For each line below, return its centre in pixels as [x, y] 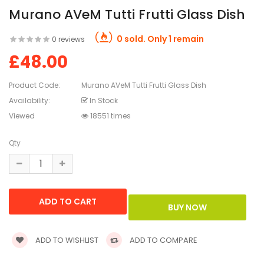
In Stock [103, 101]
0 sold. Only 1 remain [159, 39]
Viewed [22, 116]
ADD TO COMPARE [163, 240]
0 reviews [68, 39]
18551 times [110, 116]
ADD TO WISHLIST [66, 240]
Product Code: [34, 85]
